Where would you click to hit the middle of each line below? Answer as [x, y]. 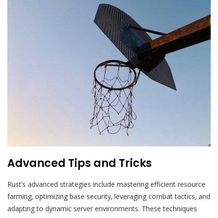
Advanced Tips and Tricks [80, 163]
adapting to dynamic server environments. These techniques [102, 209]
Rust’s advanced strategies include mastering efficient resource [106, 184]
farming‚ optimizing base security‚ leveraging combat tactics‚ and [109, 197]
